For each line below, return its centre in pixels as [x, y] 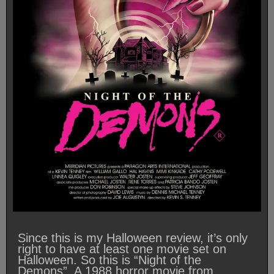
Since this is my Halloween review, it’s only [133, 238]
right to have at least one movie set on [122, 249]
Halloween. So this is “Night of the [109, 260]
